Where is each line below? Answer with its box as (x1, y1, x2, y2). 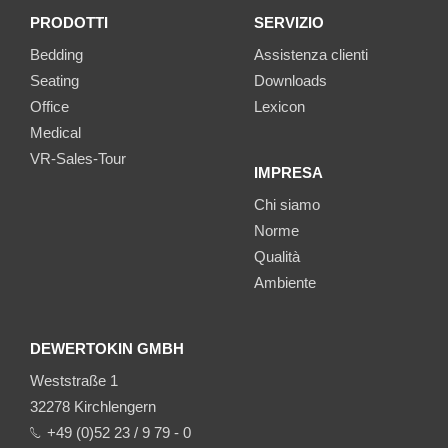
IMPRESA (254, 164, 323, 182)
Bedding (30, 46, 83, 64)
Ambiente (254, 274, 316, 292)
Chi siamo (254, 196, 320, 214)
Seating (30, 72, 79, 90)
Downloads (254, 72, 327, 90)
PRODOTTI (30, 14, 108, 32)
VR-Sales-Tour (30, 150, 126, 168)
